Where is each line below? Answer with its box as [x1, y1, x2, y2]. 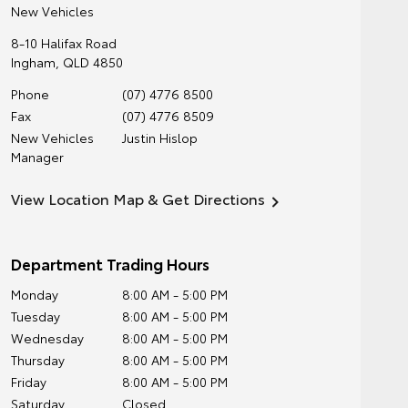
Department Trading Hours [10, 252, 209, 274]
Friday [10, 372, 46, 391]
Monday [10, 285, 58, 303]
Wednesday [10, 329, 84, 347]
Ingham [10, 53, 56, 71]
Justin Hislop [121, 128, 198, 147]
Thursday [10, 351, 65, 369]
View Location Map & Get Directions [10, 188, 265, 209]
